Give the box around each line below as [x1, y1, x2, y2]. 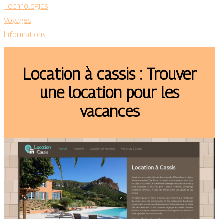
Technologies [4, 1, 48, 11]
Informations [4, 30, 45, 39]
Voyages [4, 16, 31, 25]
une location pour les [40, 83, 179, 102]
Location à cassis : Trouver [22, 65, 197, 84]
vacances [79, 102, 140, 121]
